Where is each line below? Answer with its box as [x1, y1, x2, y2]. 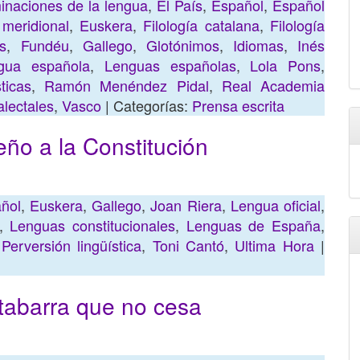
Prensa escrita [192, 95, 284, 116]
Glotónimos [145, 35, 219, 55]
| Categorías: [101, 95, 192, 116]
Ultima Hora [235, 235, 314, 256]
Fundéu [20, 35, 69, 55]
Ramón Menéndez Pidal [44, 75, 209, 96]
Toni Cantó [152, 235, 224, 256]
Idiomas [232, 35, 284, 55]
